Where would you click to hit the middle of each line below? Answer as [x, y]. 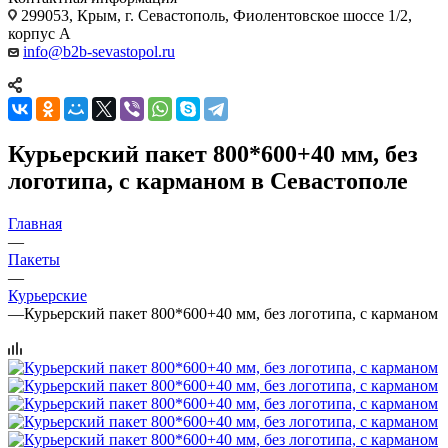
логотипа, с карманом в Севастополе [208, 180]
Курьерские [47, 295]
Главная [35, 223]
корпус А [39, 33]
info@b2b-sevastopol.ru [99, 51]
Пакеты [34, 259]
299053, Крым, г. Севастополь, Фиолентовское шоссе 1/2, [214, 15]
